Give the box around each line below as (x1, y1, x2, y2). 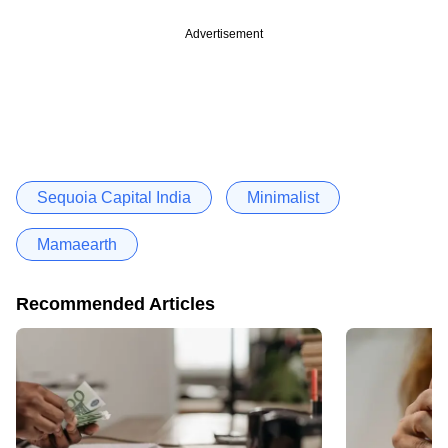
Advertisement (185, 26, 263, 41)
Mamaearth (37, 235, 117, 253)
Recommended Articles (16, 293, 215, 314)
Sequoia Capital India (37, 188, 191, 206)
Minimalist (247, 188, 319, 206)
